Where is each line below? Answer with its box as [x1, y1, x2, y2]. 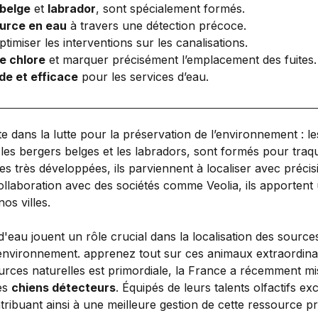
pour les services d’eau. [78, 69, 209, 84]
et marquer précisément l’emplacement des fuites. [45, 52, 317, 67]
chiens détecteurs [11, 280, 116, 295]
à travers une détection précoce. [67, 18, 246, 33]
